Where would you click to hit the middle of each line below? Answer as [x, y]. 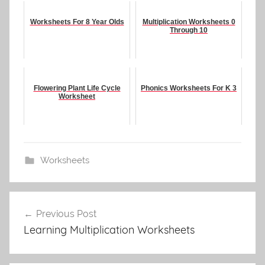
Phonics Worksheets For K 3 [189, 88]
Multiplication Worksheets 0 [189, 22]
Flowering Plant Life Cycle [77, 88]
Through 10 [189, 30]
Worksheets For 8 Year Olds [77, 22]
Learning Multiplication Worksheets [109, 230]
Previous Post [66, 214]
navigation [48, 223]
